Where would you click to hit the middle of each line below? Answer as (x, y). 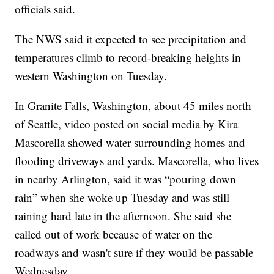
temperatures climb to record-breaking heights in (128, 57)
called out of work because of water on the (114, 234)
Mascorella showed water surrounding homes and (130, 142)
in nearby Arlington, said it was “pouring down (126, 179)
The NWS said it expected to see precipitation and (131, 39)
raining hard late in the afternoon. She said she (123, 215)
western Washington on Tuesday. (91, 75)
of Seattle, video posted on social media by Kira (127, 124)
